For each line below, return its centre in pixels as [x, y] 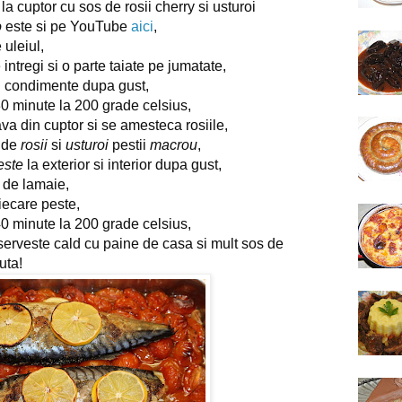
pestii [129, 144]
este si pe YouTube [66, 26]
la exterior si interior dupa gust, [122, 164]
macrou [174, 144]
